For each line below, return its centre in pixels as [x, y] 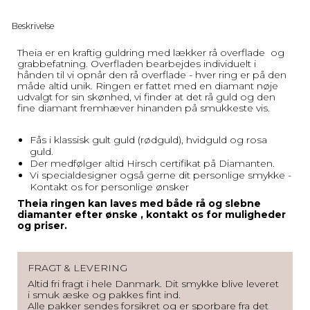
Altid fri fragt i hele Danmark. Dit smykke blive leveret [153, 284]
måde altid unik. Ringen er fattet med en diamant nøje [148, 86]
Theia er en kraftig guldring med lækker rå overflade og [151, 53]
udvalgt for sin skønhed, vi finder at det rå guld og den [146, 97]
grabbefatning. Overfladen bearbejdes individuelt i [137, 64]
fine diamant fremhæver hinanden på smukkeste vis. [144, 108]
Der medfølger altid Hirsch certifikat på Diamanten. [152, 164]
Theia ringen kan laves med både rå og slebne [139, 204]
